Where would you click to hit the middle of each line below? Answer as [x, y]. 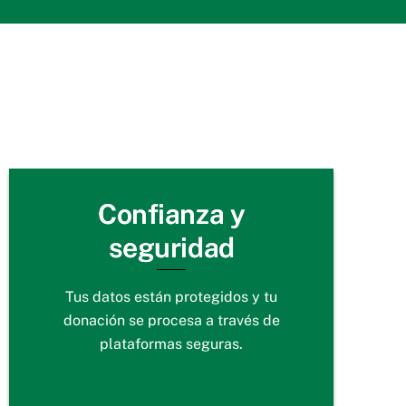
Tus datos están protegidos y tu [172, 296]
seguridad [171, 248]
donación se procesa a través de [171, 320]
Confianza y [172, 214]
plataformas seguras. [172, 343]
